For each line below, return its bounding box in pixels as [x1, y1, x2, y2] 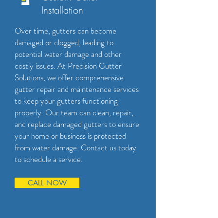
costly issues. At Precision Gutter [15, 60, 122, 72]
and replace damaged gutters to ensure [15, 118, 139, 130]
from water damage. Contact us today [15, 142, 136, 153]
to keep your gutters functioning [15, 95, 118, 107]
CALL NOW [27, 178, 67, 187]
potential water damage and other [15, 48, 122, 60]
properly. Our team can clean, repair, [15, 107, 133, 118]
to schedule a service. [15, 153, 83, 165]
